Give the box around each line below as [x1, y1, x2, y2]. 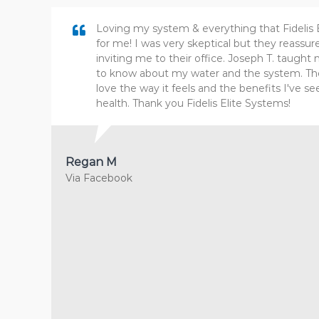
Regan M [66, 155, 117, 169]
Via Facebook [66, 172, 132, 185]
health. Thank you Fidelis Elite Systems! [96, 97, 291, 110]
